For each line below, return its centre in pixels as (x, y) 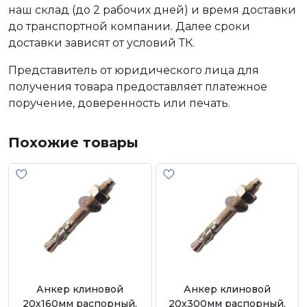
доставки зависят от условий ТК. (101, 42)
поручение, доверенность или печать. (119, 103)
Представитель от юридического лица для (134, 70)
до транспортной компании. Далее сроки (129, 26)
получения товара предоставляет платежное (138, 86)
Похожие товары (73, 142)
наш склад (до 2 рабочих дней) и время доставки (152, 10)
